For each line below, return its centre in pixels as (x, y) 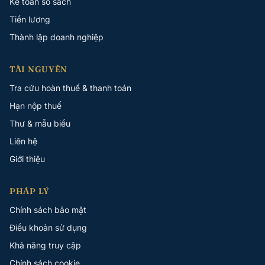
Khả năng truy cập (45, 245)
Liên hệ (23, 141)
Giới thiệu (27, 159)
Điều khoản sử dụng (48, 227)
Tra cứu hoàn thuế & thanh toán (70, 88)
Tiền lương (30, 19)
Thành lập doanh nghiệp (56, 37)
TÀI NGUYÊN (38, 69)
